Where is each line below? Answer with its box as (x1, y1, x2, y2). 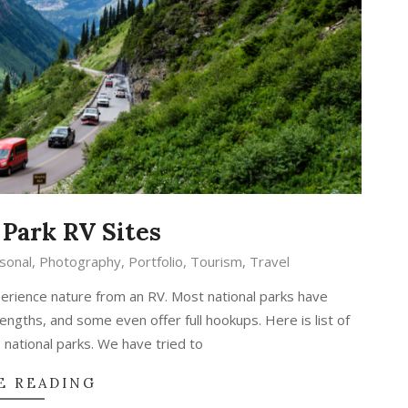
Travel (249, 252, 290, 271)
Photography (38, 252, 121, 271)
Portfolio (127, 252, 183, 271)
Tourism (189, 252, 242, 271)
